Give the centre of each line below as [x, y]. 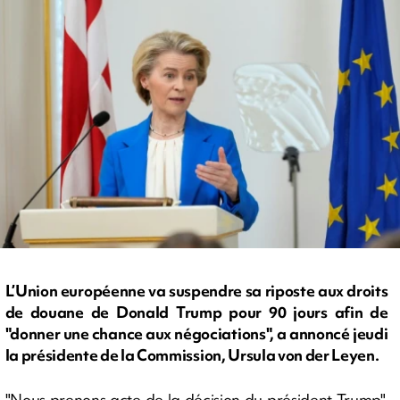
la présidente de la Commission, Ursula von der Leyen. [192, 355]
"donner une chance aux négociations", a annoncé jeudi [196, 334]
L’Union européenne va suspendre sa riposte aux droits [196, 291]
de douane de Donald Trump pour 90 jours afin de [196, 312]
